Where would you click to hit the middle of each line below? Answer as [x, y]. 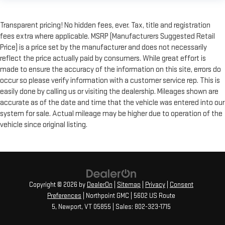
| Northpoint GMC [105, 196]
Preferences [64, 196]
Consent [182, 185]
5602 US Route [154, 196]
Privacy [155, 185]
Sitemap [129, 185]
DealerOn [100, 185]
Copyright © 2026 [54, 185]
